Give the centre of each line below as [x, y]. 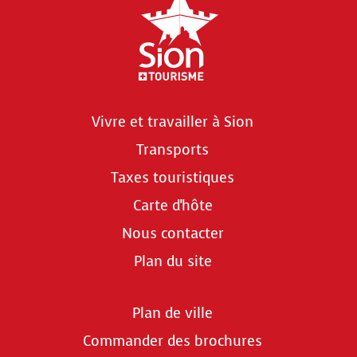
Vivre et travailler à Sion [173, 122]
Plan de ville [173, 313]
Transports [173, 149]
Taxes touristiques [173, 177]
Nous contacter [173, 233]
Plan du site [173, 261]
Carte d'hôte [173, 205]
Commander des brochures [173, 341]
